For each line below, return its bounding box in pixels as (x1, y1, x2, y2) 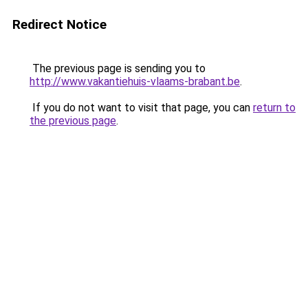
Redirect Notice (12, 16, 107, 32)
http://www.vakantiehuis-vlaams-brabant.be (30, 75, 240, 88)
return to (253, 101, 296, 114)
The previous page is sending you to (30, 62, 206, 75)
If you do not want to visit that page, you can (30, 101, 253, 114)
